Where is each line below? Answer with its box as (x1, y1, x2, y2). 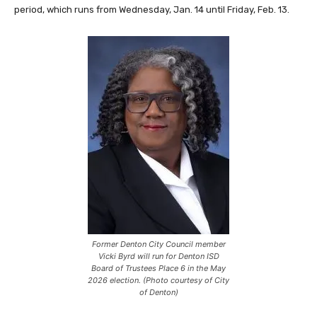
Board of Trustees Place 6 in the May (91, 263, 226, 274)
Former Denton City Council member (91, 239, 226, 250)
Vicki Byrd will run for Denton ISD (98, 251, 219, 262)
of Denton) (139, 287, 178, 298)
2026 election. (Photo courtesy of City (88, 275, 229, 286)
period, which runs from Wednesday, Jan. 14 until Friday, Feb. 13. (14, 4, 289, 16)
